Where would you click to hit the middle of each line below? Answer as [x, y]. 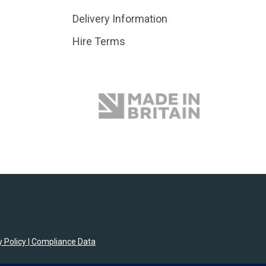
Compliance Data [63, 241]
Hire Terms [99, 41]
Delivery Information [120, 19]
